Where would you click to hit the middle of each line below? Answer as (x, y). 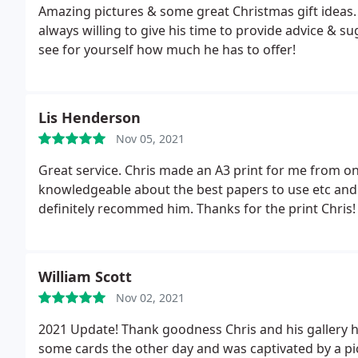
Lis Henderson (89, 117)
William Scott (85, 276)
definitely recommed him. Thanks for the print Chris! (197, 209)
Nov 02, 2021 (150, 298)
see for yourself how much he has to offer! (167, 50)
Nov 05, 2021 (150, 139)
